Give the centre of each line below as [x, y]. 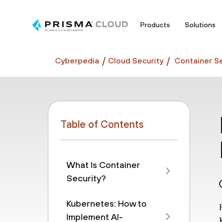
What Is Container [103, 165]
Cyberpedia [77, 60]
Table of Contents [102, 124]
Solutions [200, 25]
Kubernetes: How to [107, 203]
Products [155, 25]
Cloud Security [136, 60]
